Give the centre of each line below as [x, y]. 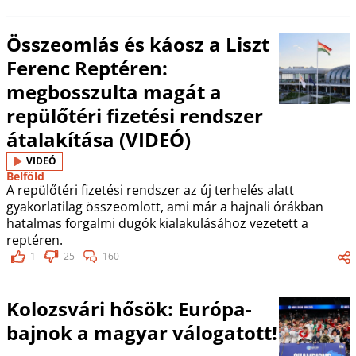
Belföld [25, 176]
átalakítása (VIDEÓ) [98, 139]
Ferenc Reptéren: [87, 68]
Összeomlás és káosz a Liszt [137, 44]
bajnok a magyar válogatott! [141, 332]
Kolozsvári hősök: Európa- [129, 308]
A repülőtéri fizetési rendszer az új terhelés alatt [150, 190]
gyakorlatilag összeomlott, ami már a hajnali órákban [164, 206]
